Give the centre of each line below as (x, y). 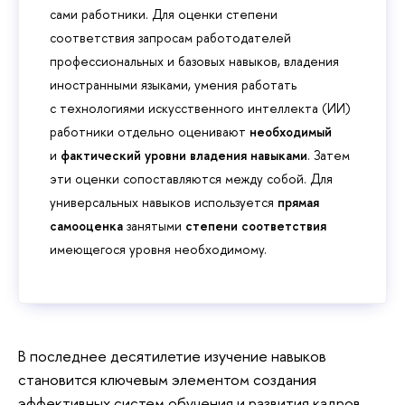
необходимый (291, 131)
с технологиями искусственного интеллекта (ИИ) (200, 108)
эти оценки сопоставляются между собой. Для (191, 178)
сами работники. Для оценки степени (164, 14)
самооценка (88, 225)
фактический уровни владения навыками (184, 155)
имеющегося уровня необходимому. (158, 249)
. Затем (329, 155)
